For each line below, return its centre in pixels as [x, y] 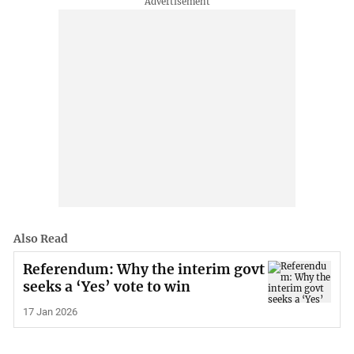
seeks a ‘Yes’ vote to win [106, 286]
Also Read [41, 239]
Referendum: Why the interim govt [143, 269]
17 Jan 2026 [50, 312]
